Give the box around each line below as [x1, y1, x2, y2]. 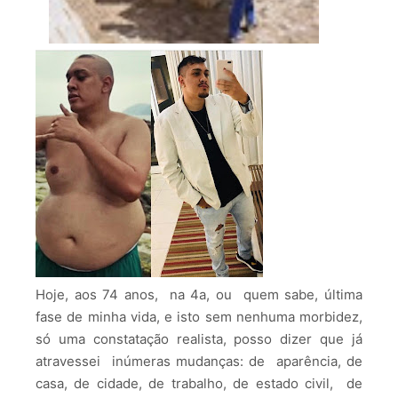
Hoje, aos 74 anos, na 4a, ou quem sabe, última [36, 286, 362, 304]
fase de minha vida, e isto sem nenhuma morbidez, [36, 308, 362, 326]
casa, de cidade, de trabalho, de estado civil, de [36, 375, 362, 393]
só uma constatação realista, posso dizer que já [36, 330, 362, 348]
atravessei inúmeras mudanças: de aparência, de [36, 353, 362, 370]
